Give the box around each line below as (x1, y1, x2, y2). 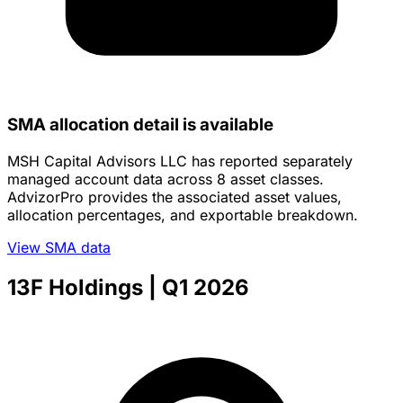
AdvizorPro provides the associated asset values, (7, 188, 342, 207)
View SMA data (7, 238, 111, 257)
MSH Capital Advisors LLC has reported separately (7, 152, 353, 171)
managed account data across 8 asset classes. (7, 170, 324, 189)
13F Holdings (7, 274, 143, 301)
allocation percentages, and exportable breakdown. (7, 206, 358, 225)
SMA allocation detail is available (7, 114, 273, 136)
